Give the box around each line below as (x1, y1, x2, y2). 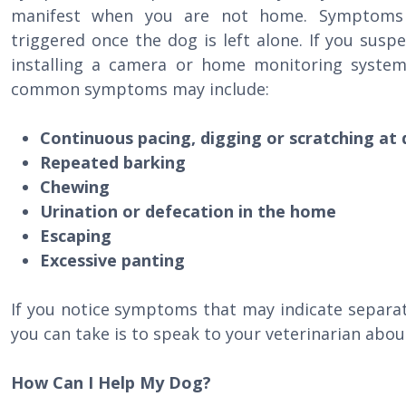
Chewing (40, 176, 110, 198)
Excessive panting (40, 249, 185, 271)
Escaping (40, 225, 111, 246)
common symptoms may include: (11, 78, 269, 100)
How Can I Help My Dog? (11, 372, 211, 393)
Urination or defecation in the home (40, 200, 336, 222)
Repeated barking (40, 151, 186, 173)
